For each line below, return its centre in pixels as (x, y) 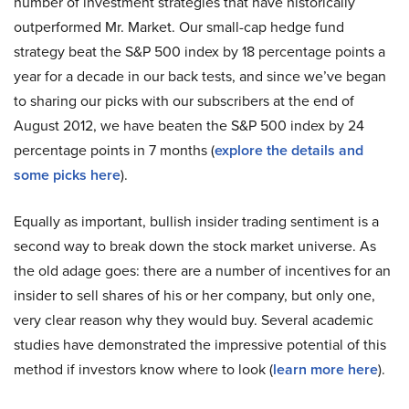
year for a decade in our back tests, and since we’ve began (200, 76)
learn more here (325, 369)
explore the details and (289, 150)
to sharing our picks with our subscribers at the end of (184, 100)
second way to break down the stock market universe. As (195, 246)
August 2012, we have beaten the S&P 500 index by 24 (189, 125)
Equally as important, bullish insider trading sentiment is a (196, 221)
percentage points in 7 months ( (114, 150)
